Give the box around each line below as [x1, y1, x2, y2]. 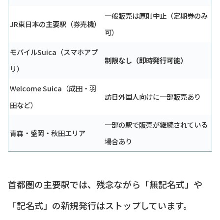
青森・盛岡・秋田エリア [10, 127, 85, 138]
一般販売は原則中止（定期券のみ [105, 10, 208, 21]
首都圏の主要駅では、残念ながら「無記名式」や [8, 177, 202, 191]
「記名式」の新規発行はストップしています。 [8, 198, 192, 212]
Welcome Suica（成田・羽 [10, 82, 96, 93]
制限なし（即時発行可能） [105, 55, 187, 65]
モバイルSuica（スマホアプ [10, 46, 98, 57]
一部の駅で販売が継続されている [105, 119, 208, 130]
